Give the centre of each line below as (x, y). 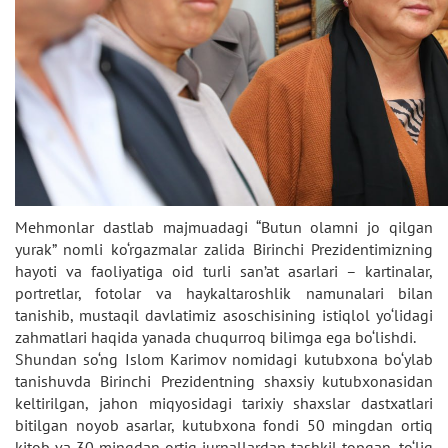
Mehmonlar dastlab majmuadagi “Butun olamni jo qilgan (224, 227)
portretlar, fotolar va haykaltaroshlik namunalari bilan (224, 293)
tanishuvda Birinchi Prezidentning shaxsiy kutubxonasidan (224, 381)
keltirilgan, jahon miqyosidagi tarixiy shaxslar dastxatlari (224, 403)
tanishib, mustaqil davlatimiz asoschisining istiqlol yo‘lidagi (224, 315)
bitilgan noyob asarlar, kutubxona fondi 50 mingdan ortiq (224, 425)
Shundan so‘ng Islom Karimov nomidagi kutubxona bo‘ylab (224, 359)
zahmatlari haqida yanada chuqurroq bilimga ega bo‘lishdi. (215, 337)
